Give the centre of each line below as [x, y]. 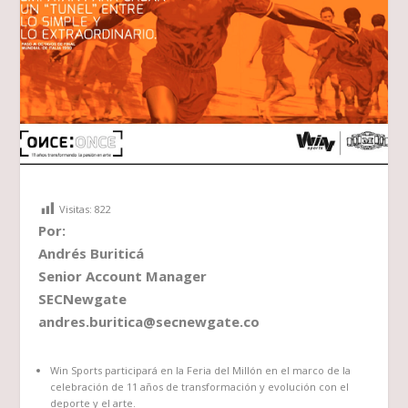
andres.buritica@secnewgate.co [149, 322]
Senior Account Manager [123, 276]
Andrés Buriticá [92, 254]
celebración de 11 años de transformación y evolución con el [199, 386]
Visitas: [76, 209]
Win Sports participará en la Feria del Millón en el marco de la [200, 370]
